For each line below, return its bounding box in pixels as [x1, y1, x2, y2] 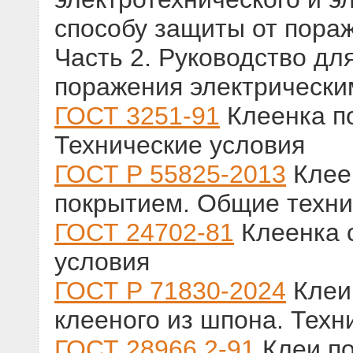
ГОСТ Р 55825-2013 [54, 160, 286, 189]
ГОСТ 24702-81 [54, 218, 234, 247]
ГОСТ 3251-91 [54, 102, 220, 131]
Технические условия [54, 131, 305, 160]
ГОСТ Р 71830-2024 [54, 277, 286, 306]
